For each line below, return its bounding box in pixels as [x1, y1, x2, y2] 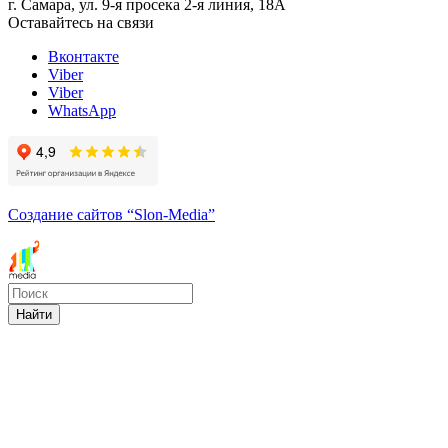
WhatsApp [48, 101, 116, 119]
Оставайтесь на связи [8, 13, 154, 31]
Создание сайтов [8, 205, 127, 223]
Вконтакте [48, 47, 119, 65]
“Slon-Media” [127, 205, 215, 223]
